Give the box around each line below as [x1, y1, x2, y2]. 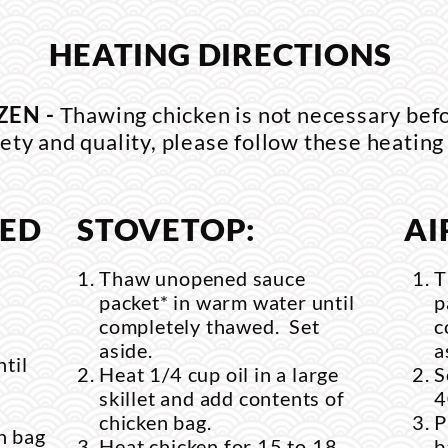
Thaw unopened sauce [99, 266, 306, 290]
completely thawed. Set [99, 314, 320, 338]
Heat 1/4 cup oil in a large [99, 362, 340, 386]
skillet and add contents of [99, 386, 350, 410]
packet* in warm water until [99, 290, 355, 314]
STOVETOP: [77, 210, 257, 248]
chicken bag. [99, 410, 212, 434]
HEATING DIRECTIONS [49, 35, 392, 73]
